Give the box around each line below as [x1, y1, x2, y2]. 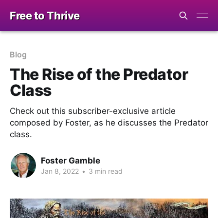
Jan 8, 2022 [41, 166, 79, 175]
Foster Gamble [41, 155, 100, 165]
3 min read [87, 166, 123, 175]
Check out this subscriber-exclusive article [10, 106, 176, 116]
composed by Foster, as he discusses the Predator [10, 118, 208, 127]
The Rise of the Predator [10, 65, 188, 84]
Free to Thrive [10, 9, 80, 22]
